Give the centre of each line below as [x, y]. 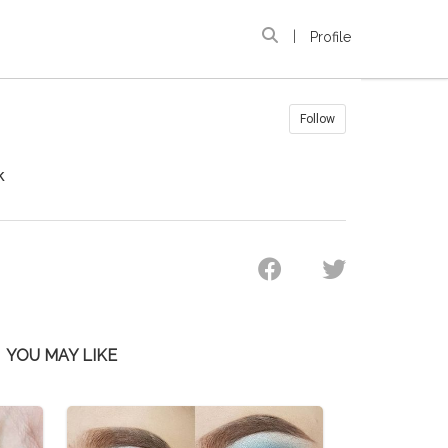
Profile [330, 36]
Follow [317, 119]
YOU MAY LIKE [61, 355]
